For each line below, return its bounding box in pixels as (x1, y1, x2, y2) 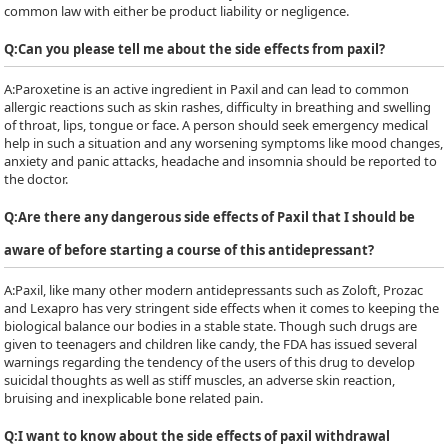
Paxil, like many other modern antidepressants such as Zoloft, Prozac (15, 281, 424, 299)
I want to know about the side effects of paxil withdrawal (18, 427, 391, 445)
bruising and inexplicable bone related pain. (4, 389, 264, 407)
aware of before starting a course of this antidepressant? (4, 241, 375, 259)
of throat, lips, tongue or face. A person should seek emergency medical (4, 116, 429, 134)
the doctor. (4, 170, 69, 188)
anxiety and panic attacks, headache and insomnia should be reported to (4, 152, 438, 170)
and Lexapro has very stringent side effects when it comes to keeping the (4, 299, 440, 317)
